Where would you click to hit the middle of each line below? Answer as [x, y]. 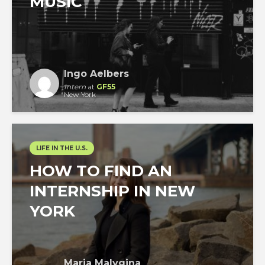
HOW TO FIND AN [101, 171]
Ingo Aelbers [96, 73]
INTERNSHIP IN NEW [112, 191]
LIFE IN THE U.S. [62, 148]
